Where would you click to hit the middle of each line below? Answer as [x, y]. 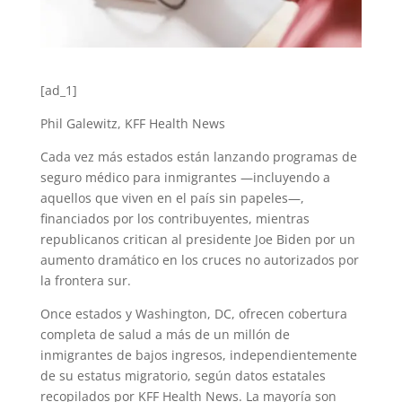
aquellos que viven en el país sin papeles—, [172, 197]
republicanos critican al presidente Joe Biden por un [197, 239]
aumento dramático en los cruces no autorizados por [199, 259]
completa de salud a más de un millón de [165, 334]
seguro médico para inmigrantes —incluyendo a [185, 177]
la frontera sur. [85, 280]
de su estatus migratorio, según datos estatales [183, 375]
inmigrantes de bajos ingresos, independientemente [198, 354]
